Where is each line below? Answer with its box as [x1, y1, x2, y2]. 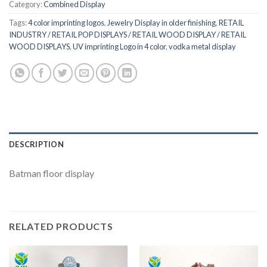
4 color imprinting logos [28, 17, 104, 27]
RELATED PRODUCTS [9, 220, 113, 232]
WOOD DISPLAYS [9, 41, 70, 51]
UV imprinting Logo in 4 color [73, 41, 166, 51]
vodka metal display [169, 41, 236, 51]
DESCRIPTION [9, 139, 64, 149]
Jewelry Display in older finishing [107, 17, 216, 27]
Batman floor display [9, 167, 94, 179]
